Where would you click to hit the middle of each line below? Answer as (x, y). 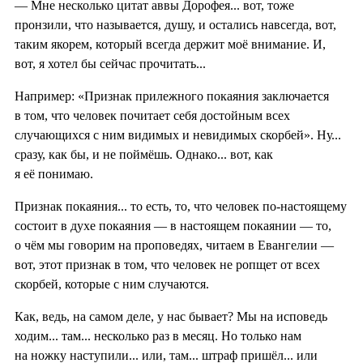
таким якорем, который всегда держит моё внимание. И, (170, 44)
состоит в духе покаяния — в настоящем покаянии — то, (173, 225)
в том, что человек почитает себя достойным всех (152, 115)
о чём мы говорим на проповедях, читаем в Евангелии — (174, 245)
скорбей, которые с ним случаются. (112, 284)
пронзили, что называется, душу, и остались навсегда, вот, (175, 24)
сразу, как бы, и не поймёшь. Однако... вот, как (144, 154)
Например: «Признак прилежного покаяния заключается (172, 96)
